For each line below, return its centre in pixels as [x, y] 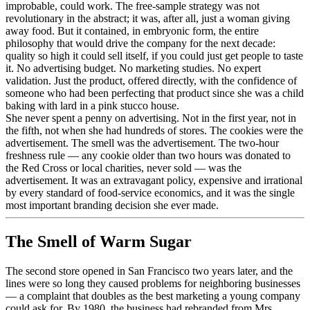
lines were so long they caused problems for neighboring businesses [153, 284]
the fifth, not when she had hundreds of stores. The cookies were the [154, 131]
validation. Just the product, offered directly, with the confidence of [151, 81]
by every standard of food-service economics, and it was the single [150, 193]
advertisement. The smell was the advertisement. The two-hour [142, 143]
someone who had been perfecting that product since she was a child [155, 93]
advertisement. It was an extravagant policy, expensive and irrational [154, 181]
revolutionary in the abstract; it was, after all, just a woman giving [148, 19]
